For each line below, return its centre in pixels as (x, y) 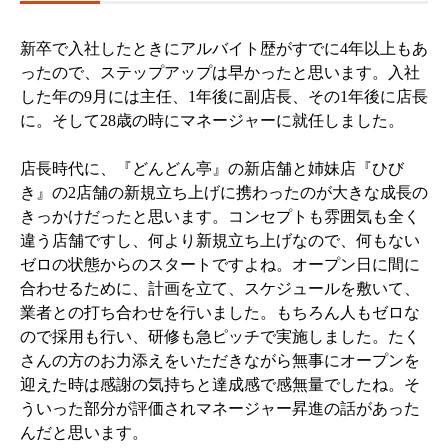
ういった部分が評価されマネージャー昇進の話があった (220, 409)
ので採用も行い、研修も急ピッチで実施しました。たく (220, 337)
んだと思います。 (84, 433)
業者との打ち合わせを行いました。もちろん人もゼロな (220, 313)
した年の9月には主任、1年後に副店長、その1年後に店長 (224, 97)
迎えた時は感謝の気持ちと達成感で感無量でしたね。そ (220, 385)
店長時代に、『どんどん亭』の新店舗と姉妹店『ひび (212, 169)
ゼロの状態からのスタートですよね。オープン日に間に (220, 265)
